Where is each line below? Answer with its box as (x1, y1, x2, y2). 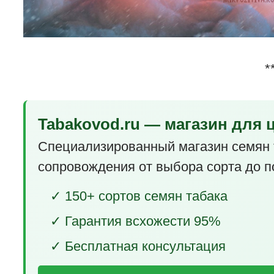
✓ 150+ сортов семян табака (50, 188, 228, 204)
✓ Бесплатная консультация (50, 239, 226, 254)
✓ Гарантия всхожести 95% (50, 213, 221, 229)
